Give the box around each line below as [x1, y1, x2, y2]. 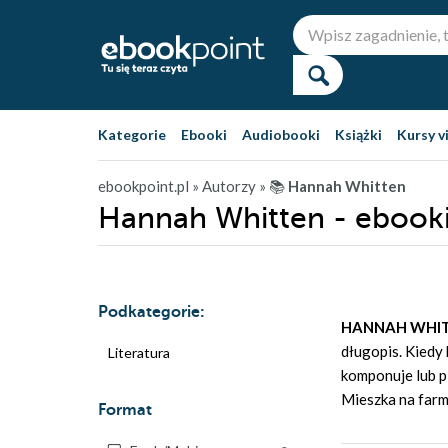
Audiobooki [242, 126, 320, 143]
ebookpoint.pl [98, 177, 189, 195]
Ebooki [181, 126, 227, 143]
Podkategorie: [98, 303, 205, 321]
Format [98, 401, 152, 419]
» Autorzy [192, 177, 256, 195]
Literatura [108, 344, 170, 361]
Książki [335, 126, 382, 143]
